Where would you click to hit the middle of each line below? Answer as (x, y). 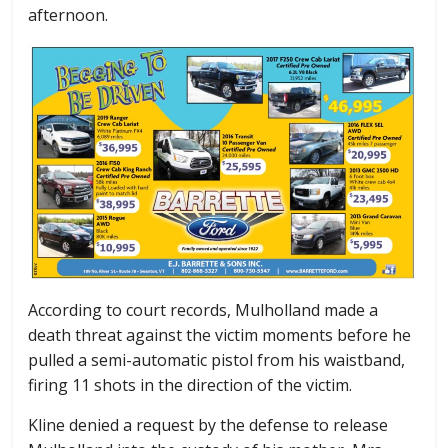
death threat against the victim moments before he (220, 334)
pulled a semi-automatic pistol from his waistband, (217, 359)
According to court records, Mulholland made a (203, 309)
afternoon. (68, 14)
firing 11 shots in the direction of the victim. (190, 384)
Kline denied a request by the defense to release (208, 424)
